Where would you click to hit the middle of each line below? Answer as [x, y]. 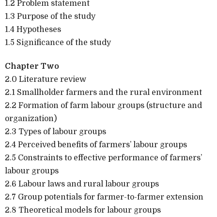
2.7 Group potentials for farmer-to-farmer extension [104, 197]
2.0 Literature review [46, 79]
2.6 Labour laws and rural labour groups [82, 184]
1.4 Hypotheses [33, 29]
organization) [31, 118]
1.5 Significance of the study [58, 42]
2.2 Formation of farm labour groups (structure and [103, 105]
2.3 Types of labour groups [55, 132]
